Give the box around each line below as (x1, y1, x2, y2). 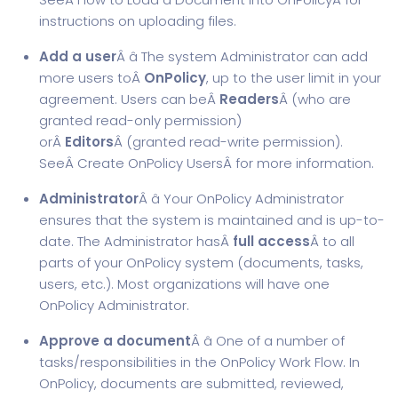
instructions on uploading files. (39, 12, 236, 30)
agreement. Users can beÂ (39, 90, 219, 108)
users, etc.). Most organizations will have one (39, 275, 330, 293)
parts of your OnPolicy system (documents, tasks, (39, 253, 363, 272)
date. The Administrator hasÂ (39, 232, 233, 251)
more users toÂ (39, 68, 144, 87)
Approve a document (39, 331, 191, 350)
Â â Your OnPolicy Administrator (139, 189, 344, 208)
